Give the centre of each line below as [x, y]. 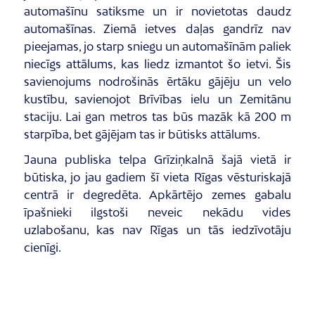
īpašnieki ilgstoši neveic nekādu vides [157, 212]
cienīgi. [42, 247]
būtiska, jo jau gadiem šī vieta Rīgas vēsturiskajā [157, 177]
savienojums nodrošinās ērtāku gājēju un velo [157, 81]
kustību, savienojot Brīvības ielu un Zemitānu [157, 99]
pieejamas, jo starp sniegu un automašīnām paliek [157, 46]
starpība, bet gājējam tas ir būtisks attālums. [142, 134]
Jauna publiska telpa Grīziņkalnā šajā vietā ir [157, 159]
